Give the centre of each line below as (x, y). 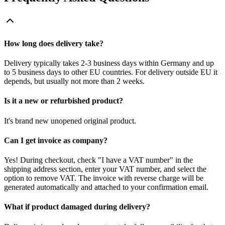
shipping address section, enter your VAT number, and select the (105, 169)
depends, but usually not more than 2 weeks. (74, 81)
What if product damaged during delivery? (77, 207)
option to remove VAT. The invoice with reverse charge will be (104, 178)
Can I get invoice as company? (56, 140)
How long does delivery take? (54, 43)
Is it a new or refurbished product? (64, 101)
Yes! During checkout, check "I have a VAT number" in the (98, 160)
